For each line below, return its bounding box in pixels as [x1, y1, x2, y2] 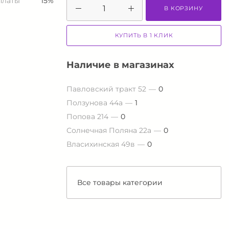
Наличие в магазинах [66, 59, 175, 71]
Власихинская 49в [66, 139, 135, 149]
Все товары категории [77, 177, 163, 187]
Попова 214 [66, 111, 109, 121]
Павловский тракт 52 [66, 84, 147, 94]
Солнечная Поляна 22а [66, 125, 152, 135]
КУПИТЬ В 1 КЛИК [114, 31, 173, 39]
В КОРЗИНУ [164, 4, 203, 12]
